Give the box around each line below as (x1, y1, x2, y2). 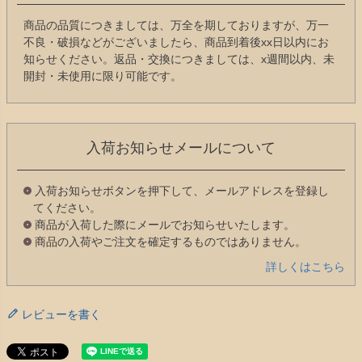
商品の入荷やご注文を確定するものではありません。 (35, 234, 306, 248)
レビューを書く (22, 307, 101, 321)
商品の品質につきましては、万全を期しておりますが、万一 (23, 18, 329, 32)
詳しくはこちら (266, 259, 345, 273)
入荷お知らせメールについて (86, 139, 276, 156)
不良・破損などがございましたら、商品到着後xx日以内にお (23, 35, 329, 48)
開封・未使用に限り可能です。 (23, 69, 182, 82)
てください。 (33, 200, 101, 214)
